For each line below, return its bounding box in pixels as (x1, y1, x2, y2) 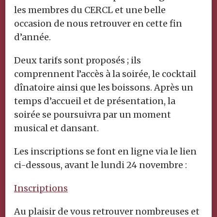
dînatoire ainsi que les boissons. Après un (14, 81, 193, 93)
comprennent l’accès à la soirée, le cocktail (14, 68, 196, 79)
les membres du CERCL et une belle (14, 4, 166, 15)
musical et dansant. (14, 122, 99, 134)
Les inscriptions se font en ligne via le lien (14, 145, 197, 157)
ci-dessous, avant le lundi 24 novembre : (14, 159, 187, 170)
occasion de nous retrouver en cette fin (14, 17, 182, 29)
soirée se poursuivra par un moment (14, 108, 171, 120)
